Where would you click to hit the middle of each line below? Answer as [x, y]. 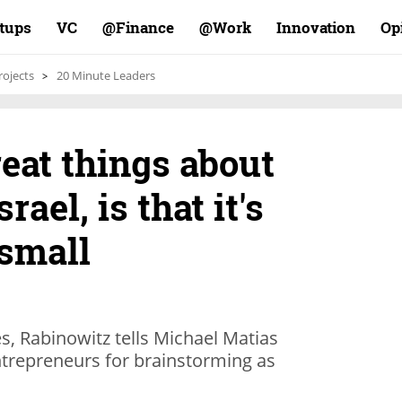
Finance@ [145, 27]
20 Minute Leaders [106, 75]
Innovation [316, 27]
